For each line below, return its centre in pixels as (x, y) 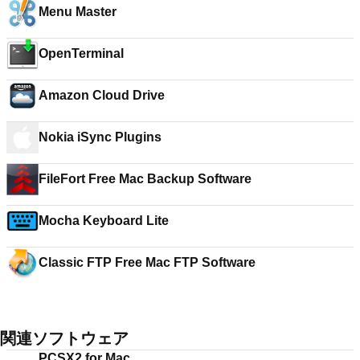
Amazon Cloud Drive (102, 95)
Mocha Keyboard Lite (104, 221)
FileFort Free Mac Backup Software (145, 179)
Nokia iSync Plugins (100, 137)
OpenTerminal (81, 53)
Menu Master (78, 12)
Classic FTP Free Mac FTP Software (147, 262)
